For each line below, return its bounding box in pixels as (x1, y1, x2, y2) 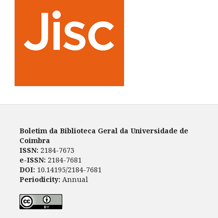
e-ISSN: (19, 155, 46, 165)
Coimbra (19, 136, 50, 145)
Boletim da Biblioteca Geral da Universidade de (19, 126, 188, 136)
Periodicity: (19, 175, 60, 184)
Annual (60, 175, 88, 184)
